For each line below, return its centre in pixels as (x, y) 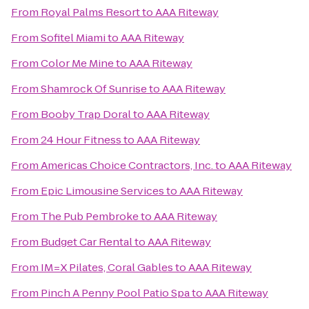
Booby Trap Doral (86, 114)
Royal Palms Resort (90, 12)
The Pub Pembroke (90, 216)
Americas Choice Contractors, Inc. (127, 165)
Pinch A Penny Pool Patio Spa (115, 293)
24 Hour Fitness (81, 140)
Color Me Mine (77, 63)
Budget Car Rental (87, 242)
